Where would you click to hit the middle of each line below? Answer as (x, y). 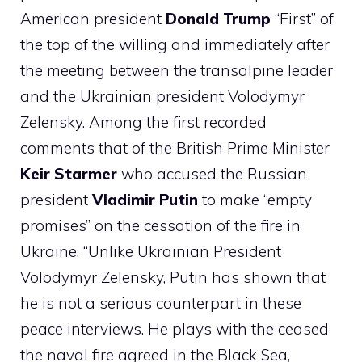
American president (93, 18)
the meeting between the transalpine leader (177, 70)
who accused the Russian (212, 173)
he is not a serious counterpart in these (161, 303)
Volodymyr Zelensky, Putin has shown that (173, 277)
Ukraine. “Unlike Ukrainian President (151, 251)
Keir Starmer (69, 173)
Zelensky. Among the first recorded (143, 122)
